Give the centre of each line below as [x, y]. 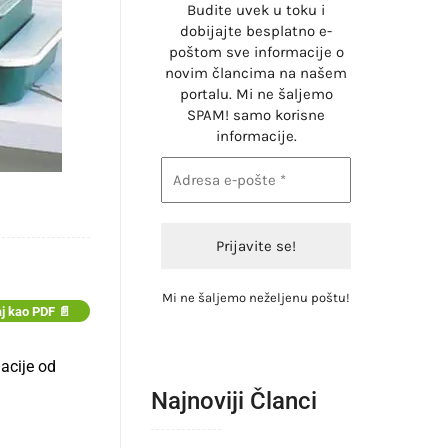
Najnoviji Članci [234, 401]
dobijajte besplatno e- [256, 31]
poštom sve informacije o [256, 52]
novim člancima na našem [256, 73]
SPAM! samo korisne [256, 115]
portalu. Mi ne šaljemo [256, 94]
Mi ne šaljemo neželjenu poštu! [256, 297]
